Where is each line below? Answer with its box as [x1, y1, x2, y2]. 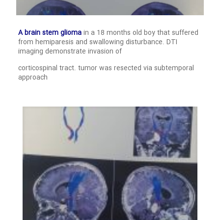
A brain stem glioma [18, 27, 82, 38]
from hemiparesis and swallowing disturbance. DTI [18, 36, 177, 48]
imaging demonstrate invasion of [18, 46, 122, 57]
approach [18, 72, 48, 83]
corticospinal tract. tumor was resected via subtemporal [18, 62, 194, 74]
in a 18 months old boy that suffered [81, 27, 198, 38]
